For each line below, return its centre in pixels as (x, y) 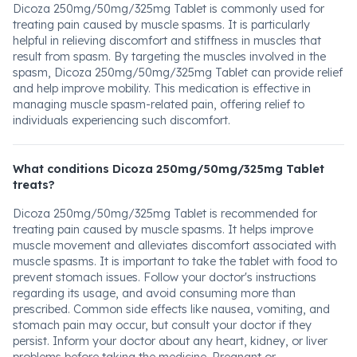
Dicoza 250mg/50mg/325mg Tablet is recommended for (165, 214)
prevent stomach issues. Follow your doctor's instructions (165, 277)
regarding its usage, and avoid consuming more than (154, 293)
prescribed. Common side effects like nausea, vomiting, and (171, 309)
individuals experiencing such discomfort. (122, 120)
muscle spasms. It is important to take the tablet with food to (175, 261)
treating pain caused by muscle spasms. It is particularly (161, 25)
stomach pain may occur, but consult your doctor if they (162, 325)
